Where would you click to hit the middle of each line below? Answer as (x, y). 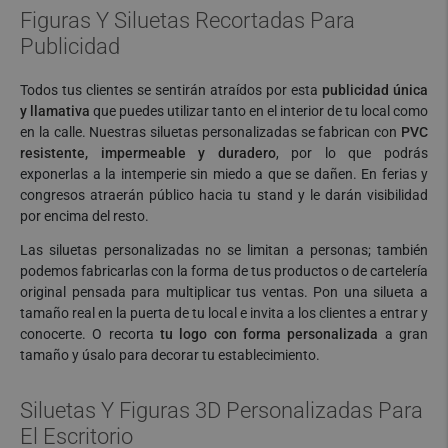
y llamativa (55, 110)
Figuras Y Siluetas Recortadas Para (187, 20)
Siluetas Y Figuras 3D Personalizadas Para (221, 410)
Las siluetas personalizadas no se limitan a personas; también (224, 249)
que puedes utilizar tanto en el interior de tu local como (259, 110)
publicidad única (375, 89)
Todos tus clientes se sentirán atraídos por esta (171, 89)
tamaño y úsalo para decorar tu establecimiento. (170, 354)
